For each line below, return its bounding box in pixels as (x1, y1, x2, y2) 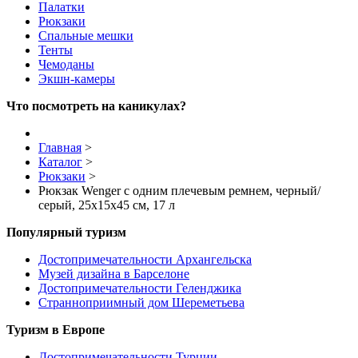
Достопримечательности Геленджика (38, 281, 241, 296)
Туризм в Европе (6, 323, 105, 337)
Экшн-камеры (38, 72, 115, 86)
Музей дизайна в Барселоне (38, 267, 189, 281)
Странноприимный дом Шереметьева (38, 296, 245, 310)
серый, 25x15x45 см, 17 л (38, 198, 175, 213)
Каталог (38, 155, 82, 169)
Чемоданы (38, 58, 94, 72)
